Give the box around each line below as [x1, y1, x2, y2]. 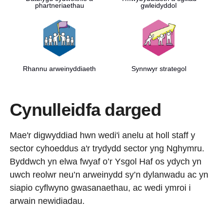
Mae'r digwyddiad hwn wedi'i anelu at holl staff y [10, 130, 195, 140]
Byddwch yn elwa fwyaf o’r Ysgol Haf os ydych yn [10, 157, 201, 166]
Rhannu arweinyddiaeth [23, 65, 96, 73]
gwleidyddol [141, 1, 177, 9]
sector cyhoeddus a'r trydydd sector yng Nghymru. [10, 144, 204, 153]
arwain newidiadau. [10, 196, 85, 206]
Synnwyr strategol [131, 65, 186, 73]
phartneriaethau [35, 1, 84, 9]
